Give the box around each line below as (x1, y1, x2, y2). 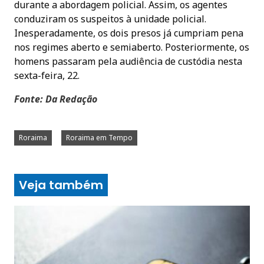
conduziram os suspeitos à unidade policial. (14, 12, 206, 25)
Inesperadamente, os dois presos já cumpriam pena (14, 26, 243, 39)
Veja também (19, 176, 103, 193)
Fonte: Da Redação (14, 92, 97, 105)
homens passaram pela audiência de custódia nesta (14, 54, 242, 68)
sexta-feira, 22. (14, 68, 80, 82)
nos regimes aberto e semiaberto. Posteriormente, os (14, 40, 249, 54)
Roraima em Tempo (66, 132, 133, 143)
